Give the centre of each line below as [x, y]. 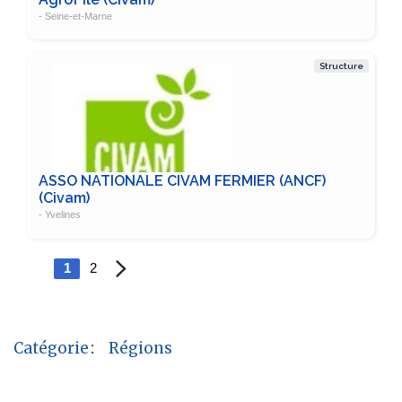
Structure [342, 66]
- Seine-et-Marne [75, 16]
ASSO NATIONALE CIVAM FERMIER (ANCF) [182, 181]
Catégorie [51, 348]
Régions [141, 348]
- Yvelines [59, 215]
